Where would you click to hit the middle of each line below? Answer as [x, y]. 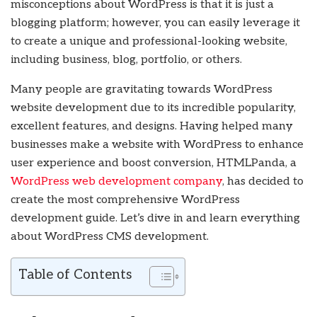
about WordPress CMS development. [110, 237]
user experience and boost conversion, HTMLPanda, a [154, 163]
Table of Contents [75, 275]
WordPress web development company [116, 182]
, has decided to [263, 182]
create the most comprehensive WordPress [125, 200]
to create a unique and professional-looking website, [149, 42]
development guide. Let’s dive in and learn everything [155, 219]
